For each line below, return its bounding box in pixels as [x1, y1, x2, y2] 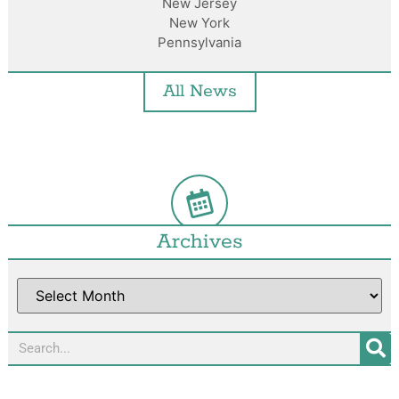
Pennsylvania [158, 33, 241, 51]
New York [169, 13, 230, 31]
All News [162, 79, 237, 102]
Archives [157, 228, 242, 255]
